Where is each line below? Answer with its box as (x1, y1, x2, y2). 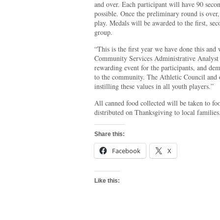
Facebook (112, 146, 140, 155)
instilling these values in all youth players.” (94, 82, 214, 91)
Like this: (94, 177, 120, 184)
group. (94, 27, 112, 37)
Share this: (94, 131, 125, 137)
